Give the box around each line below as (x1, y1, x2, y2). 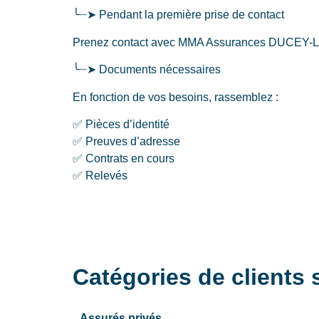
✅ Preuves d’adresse (73, 135, 180, 148)
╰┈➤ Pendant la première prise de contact (73, 9, 284, 21)
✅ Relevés (73, 169, 127, 182)
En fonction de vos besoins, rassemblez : (73, 90, 278, 103)
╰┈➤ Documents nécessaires (73, 63, 221, 76)
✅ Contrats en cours (73, 152, 174, 165)
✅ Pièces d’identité (73, 118, 169, 131)
